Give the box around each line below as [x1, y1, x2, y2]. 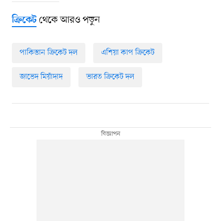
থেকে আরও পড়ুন [36, 13, 100, 27]
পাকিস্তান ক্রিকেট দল [19, 47, 77, 58]
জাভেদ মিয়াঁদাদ [19, 71, 63, 82]
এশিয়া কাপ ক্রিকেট [101, 47, 154, 58]
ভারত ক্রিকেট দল [86, 71, 134, 82]
